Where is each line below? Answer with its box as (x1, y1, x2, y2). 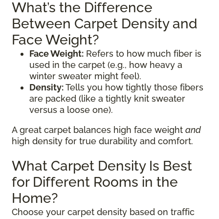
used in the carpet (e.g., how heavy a (29, 60, 182, 70)
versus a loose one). (29, 105, 113, 115)
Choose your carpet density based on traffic (12, 207, 195, 218)
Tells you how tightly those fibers (64, 82, 203, 93)
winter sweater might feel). (29, 71, 141, 82)
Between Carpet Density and (12, 16, 197, 32)
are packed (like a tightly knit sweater (29, 93, 185, 104)
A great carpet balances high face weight (12, 125, 185, 135)
